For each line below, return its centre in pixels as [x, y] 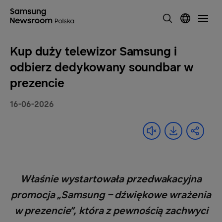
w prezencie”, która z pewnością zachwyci [111, 211]
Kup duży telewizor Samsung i [93, 52]
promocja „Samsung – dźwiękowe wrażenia [111, 195]
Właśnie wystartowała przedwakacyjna [111, 179]
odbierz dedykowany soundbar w [102, 67]
